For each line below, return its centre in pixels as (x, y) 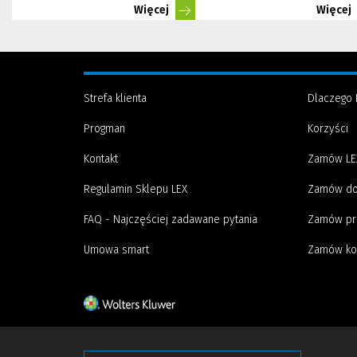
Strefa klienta (115, 99)
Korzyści (328, 129)
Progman (104, 129)
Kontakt (101, 159)
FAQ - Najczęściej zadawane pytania (171, 220)
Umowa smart (116, 250)
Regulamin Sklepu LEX (135, 190)
